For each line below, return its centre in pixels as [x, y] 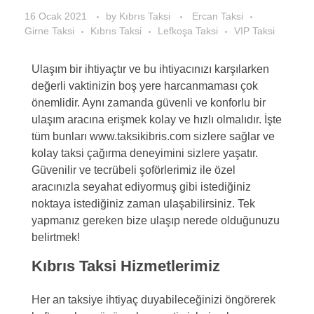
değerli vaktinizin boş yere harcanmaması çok [145, 86]
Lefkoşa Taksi [188, 31]
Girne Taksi [49, 31]
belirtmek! [56, 238]
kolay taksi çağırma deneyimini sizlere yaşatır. [145, 153]
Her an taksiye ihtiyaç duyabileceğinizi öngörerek [153, 300]
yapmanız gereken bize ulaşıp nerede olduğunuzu [156, 221]
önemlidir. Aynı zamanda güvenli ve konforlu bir [149, 103]
